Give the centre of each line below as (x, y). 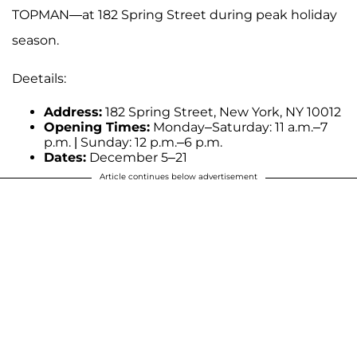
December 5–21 (137, 158)
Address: (73, 112)
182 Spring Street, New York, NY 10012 (222, 112)
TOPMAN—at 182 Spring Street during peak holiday (175, 15)
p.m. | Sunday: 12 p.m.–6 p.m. (133, 143)
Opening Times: (97, 127)
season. (35, 41)
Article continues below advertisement (178, 177)
